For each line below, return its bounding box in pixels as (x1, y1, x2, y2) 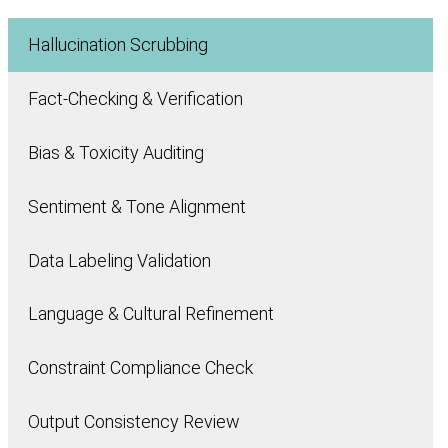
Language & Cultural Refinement (28, 303, 274, 325)
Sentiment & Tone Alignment (28, 195, 246, 217)
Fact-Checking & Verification (28, 88, 243, 110)
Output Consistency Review (28, 410, 240, 432)
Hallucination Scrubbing (28, 34, 208, 56)
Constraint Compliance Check (28, 357, 253, 379)
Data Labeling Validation (28, 249, 211, 271)
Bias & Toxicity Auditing (28, 141, 204, 163)
